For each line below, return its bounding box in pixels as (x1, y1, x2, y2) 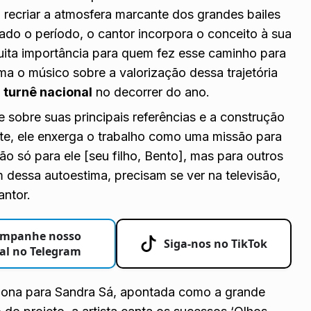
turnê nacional (3, 84, 93, 99)
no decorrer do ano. (92, 84, 210, 99)
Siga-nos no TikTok (164, 235, 268, 251)
